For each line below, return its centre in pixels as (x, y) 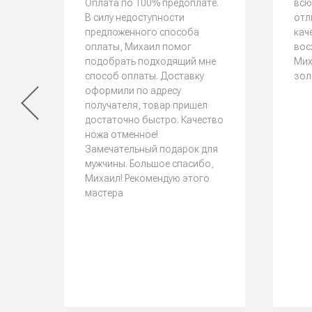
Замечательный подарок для (151, 149)
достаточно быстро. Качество (154, 120)
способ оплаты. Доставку (145, 76)
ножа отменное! (122, 134)
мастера (104, 193)
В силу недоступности (135, 17)
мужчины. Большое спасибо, (149, 164)
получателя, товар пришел (146, 105)
